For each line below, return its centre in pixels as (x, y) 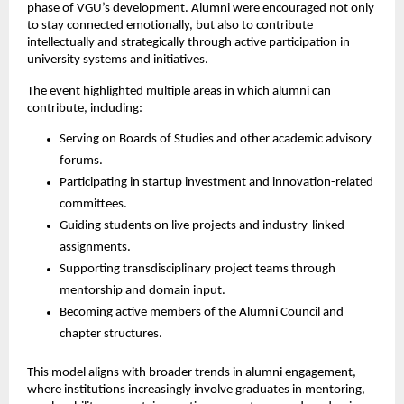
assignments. (95, 248)
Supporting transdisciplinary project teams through (197, 270)
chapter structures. (111, 335)
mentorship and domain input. (142, 291)
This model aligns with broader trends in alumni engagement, (192, 373)
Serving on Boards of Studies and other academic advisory (216, 140)
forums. (81, 161)
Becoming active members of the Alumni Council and (202, 313)
